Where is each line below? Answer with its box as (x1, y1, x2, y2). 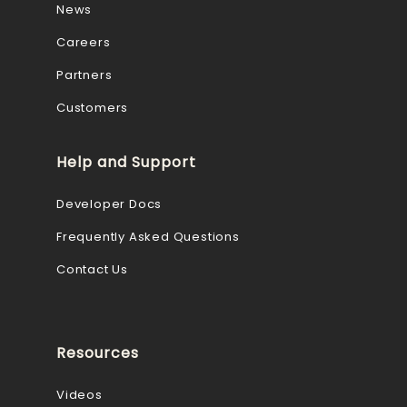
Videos (56, 385, 103, 403)
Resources (56, 342, 139, 363)
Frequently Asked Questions (56, 227, 240, 245)
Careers (56, 33, 111, 51)
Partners (56, 65, 113, 84)
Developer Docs (56, 194, 163, 213)
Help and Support (56, 151, 196, 173)
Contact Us (56, 260, 128, 278)
